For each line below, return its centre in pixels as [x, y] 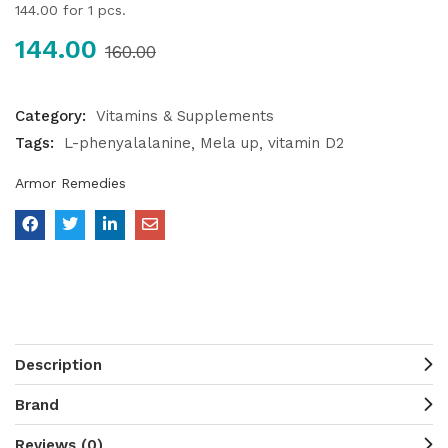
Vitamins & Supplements [185, 116]
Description [58, 365]
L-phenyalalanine [127, 143]
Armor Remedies [70, 183]
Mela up [229, 143]
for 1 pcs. [92, 10]
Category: [53, 116]
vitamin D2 [306, 143]
